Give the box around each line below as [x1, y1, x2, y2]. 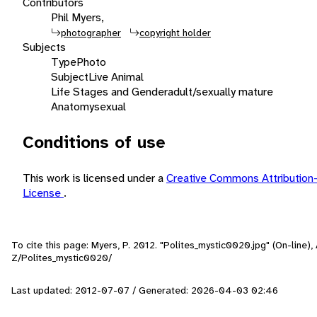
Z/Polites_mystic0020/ [11, 250, 112, 264]
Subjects [23, 39, 66, 54]
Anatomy [51, 98, 94, 114]
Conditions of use [23, 130, 166, 154]
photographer [61, 25, 121, 39]
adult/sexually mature [168, 83, 273, 99]
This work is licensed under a [23, 170, 166, 185]
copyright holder [139, 25, 211, 39]
